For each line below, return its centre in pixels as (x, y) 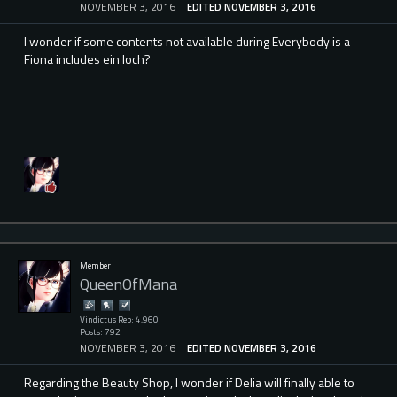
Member (95, 266)
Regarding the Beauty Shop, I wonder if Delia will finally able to (189, 382)
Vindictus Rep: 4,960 (119, 320)
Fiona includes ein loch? (87, 58)
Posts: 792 (100, 332)
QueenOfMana (128, 284)
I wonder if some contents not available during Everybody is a (187, 41)
